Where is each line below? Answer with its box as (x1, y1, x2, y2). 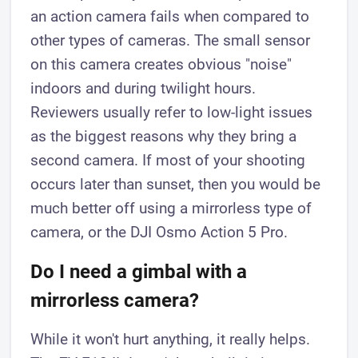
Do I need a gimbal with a (30, 260, 248, 283)
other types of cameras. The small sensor (30, 30, 311, 50)
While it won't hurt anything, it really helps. (30, 329, 311, 348)
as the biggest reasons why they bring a (30, 126, 297, 145)
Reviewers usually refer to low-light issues (30, 102, 313, 121)
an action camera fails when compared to (30, 6, 310, 26)
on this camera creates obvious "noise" (30, 54, 292, 74)
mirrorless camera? (30, 288, 200, 312)
